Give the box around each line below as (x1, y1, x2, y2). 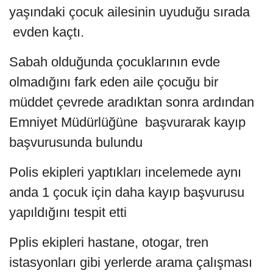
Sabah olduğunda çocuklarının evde (9, 54, 220, 70)
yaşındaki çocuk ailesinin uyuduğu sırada (9, 4, 250, 20)
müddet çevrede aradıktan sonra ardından (9, 94, 254, 110)
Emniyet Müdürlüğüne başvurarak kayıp (9, 115, 246, 130)
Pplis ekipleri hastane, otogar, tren (9, 235, 208, 250)
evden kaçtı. (9, 24, 84, 40)
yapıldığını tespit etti (9, 205, 127, 221)
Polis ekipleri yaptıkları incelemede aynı (9, 165, 241, 180)
